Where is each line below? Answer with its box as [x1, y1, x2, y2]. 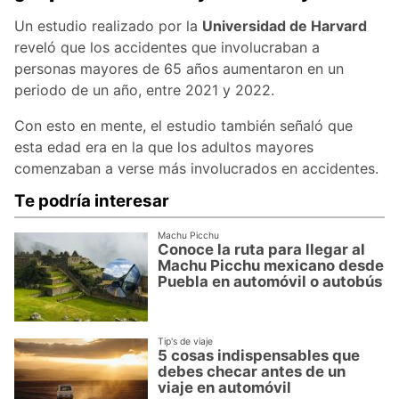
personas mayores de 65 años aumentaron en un [14, 59, 344, 77]
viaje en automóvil [158, 379, 292, 397]
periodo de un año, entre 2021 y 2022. [14, 80, 274, 99]
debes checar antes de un [158, 362, 346, 381]
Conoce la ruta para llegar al [158, 240, 366, 259]
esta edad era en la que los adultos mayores [14, 137, 313, 156]
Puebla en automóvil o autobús [158, 273, 383, 291]
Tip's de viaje [158, 335, 214, 347]
